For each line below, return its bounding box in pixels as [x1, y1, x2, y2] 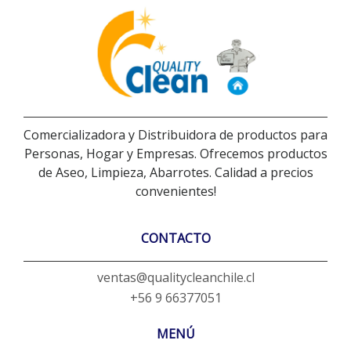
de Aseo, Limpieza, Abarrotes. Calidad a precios [38, 163, 313, 181]
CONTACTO [140, 229, 211, 247]
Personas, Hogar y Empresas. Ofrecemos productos [24, 144, 327, 162]
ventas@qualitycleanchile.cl [96, 268, 255, 286]
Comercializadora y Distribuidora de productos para [24, 125, 327, 143]
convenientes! [135, 182, 216, 200]
